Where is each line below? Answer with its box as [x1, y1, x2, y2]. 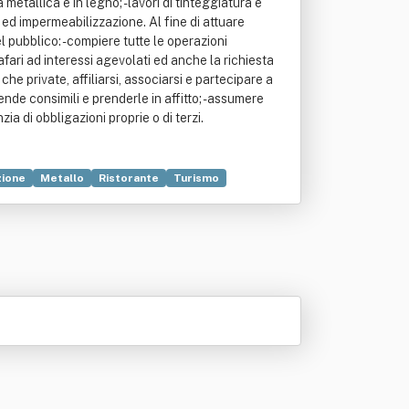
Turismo [173, 172, 219, 184]
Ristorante [99, 172, 159, 184]
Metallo [40, 172, 84, 184]
